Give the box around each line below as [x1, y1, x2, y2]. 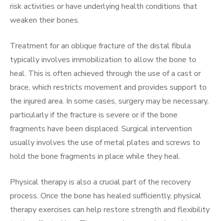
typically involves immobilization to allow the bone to [10, 54, 196, 65]
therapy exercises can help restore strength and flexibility [10, 204, 210, 215]
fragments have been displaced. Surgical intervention [10, 123, 192, 134]
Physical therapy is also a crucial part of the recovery [10, 176, 191, 187]
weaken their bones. [10, 14, 79, 26]
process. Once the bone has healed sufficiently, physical [10, 190, 201, 201]
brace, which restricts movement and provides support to [10, 81, 207, 93]
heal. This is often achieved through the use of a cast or [10, 68, 201, 79]
